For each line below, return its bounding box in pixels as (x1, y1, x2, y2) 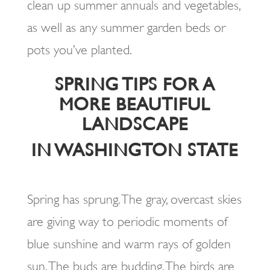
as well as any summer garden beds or (27, 20, 225, 35)
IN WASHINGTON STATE (31, 139, 239, 160)
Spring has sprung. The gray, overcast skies (27, 192, 242, 207)
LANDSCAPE (81, 113, 188, 134)
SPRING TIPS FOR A (54, 74, 215, 95)
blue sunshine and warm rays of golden (27, 236, 231, 251)
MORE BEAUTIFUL (59, 93, 211, 115)
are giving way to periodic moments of (27, 214, 227, 229)
